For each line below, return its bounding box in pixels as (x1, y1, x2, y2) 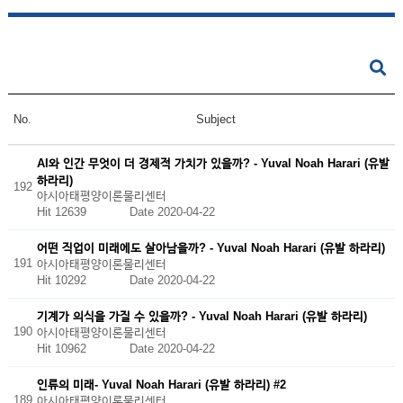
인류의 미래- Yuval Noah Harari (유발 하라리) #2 (36, 377, 286, 391)
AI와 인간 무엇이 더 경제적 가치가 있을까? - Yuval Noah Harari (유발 (36, 156, 390, 170)
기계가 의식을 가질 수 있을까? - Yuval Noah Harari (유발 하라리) (36, 309, 367, 323)
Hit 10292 (36, 273, 130, 287)
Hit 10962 (36, 341, 130, 355)
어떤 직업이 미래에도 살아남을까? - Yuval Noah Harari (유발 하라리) (36, 240, 385, 255)
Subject (195, 112, 236, 126)
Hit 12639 (36, 205, 130, 219)
